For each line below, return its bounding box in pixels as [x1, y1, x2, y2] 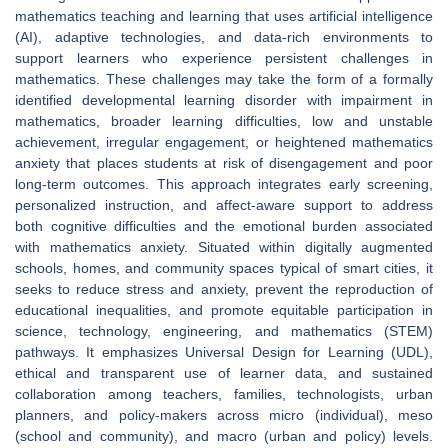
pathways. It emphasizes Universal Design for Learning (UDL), [15, 343, 433, 360]
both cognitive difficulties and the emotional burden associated [15, 217, 433, 234]
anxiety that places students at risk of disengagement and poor [15, 154, 433, 171]
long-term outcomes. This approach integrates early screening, [15, 175, 433, 192]
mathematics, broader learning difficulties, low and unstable [15, 112, 433, 129]
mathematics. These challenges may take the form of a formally [15, 70, 433, 87]
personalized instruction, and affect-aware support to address [15, 196, 433, 213]
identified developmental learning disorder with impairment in [15, 91, 433, 108]
